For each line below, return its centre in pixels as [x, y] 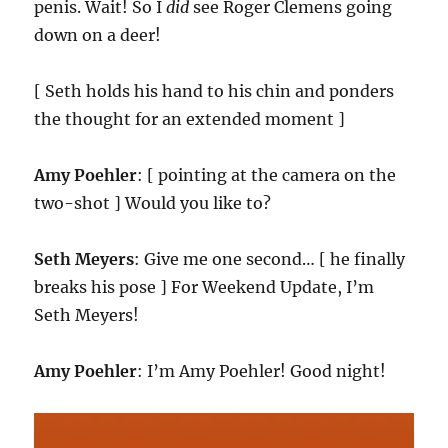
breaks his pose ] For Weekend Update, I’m [204, 287]
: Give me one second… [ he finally [270, 259]
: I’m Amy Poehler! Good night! [262, 371]
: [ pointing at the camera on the [267, 175]
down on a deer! [98, 35]
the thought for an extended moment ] [190, 119]
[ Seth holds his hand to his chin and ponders [214, 91]
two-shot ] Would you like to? [153, 203]
